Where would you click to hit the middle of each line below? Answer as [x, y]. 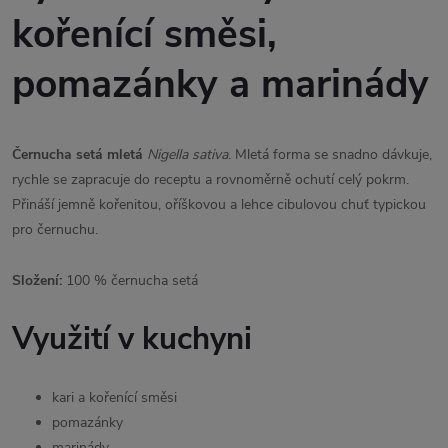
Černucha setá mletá [77, 154]
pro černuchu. [55, 229]
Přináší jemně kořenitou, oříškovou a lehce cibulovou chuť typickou [219, 204]
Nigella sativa [187, 154]
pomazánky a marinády [220, 84]
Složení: [37, 280]
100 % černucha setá [130, 280]
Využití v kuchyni [132, 338]
